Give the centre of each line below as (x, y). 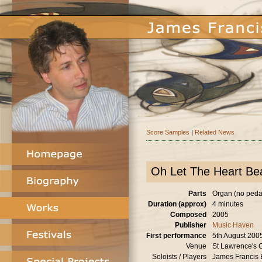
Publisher (191, 225)
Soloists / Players (179, 257)
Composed (188, 215)
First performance (176, 236)
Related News (215, 132)
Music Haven (233, 225)
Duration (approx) (177, 204)
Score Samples (168, 132)
